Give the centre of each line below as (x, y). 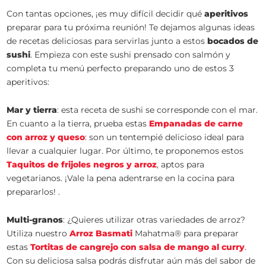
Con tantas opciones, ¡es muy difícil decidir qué (106, 14)
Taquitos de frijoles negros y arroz (82, 164)
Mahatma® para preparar (186, 233)
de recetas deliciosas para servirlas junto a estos (107, 41)
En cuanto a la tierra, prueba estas (78, 123)
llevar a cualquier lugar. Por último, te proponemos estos (125, 151)
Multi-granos (35, 220)
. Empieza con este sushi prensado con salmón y (131, 55)
